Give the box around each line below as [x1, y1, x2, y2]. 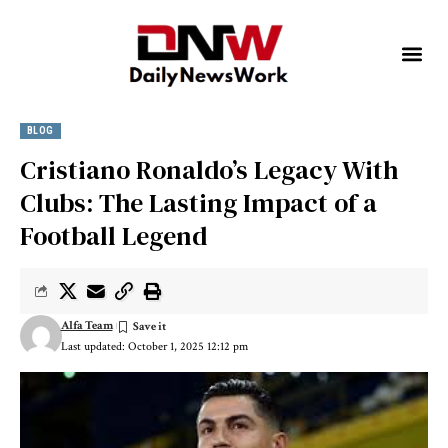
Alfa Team [60, 317, 113, 333]
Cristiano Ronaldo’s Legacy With [20, 152, 398, 189]
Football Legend [20, 218, 207, 255]
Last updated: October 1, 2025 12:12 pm [60, 339, 248, 355]
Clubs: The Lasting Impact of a [20, 185, 377, 222]
